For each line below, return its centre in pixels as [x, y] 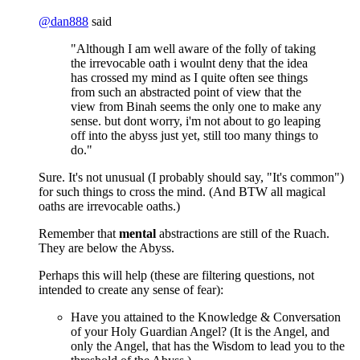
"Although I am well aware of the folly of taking [193, 49]
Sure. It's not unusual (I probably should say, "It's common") [191, 178]
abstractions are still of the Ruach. [243, 234]
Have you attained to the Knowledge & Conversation [206, 317]
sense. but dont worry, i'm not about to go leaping [196, 121]
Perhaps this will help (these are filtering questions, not [176, 276]
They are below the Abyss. [106, 248]
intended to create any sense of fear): [131, 290]
